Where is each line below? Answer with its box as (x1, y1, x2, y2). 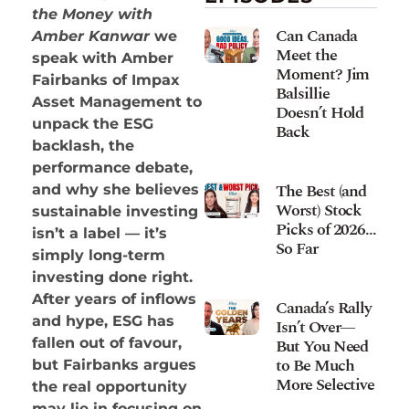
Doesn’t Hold (276, 100, 364, 125)
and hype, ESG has (32, 311, 174, 330)
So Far (276, 236, 318, 261)
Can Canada (276, 23, 357, 48)
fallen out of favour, (32, 333, 182, 351)
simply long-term (32, 246, 165, 264)
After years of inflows (32, 289, 196, 308)
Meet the (276, 42, 337, 68)
